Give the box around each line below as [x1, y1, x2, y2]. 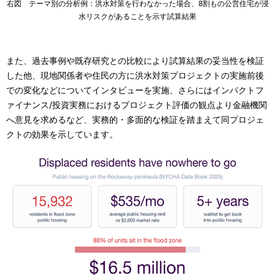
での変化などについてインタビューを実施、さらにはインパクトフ [6, 84, 264, 95]
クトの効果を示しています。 [6, 128, 118, 139]
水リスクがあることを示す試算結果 [79, 11, 196, 21]
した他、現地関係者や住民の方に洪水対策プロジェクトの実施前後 [6, 69, 264, 80]
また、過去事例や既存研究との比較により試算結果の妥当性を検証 [6, 55, 264, 66]
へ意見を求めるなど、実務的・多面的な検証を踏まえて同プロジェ [6, 114, 264, 125]
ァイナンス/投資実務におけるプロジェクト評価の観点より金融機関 [6, 99, 267, 110]
